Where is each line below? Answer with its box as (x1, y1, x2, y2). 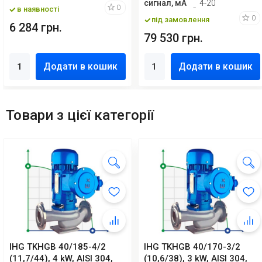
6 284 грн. (9, 20, 62, 35)
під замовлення (151, 15, 210, 24)
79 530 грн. (144, 30, 204, 45)
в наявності (17, 4, 59, 13)
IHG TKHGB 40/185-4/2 (9, 241, 106, 252)
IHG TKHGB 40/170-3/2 (144, 241, 241, 252)
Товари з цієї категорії (6, 106, 154, 123)
